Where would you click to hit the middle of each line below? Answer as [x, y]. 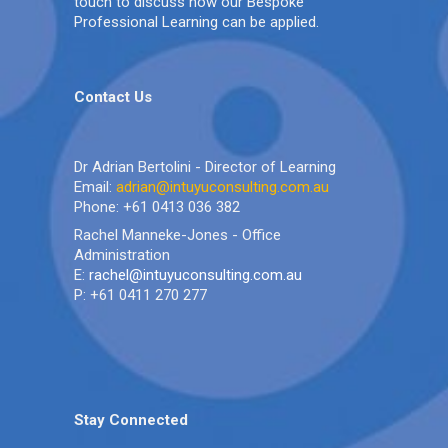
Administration [122, 255]
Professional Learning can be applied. [196, 22]
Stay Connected [131, 420]
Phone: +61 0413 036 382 [157, 207]
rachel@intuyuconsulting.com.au [195, 275]
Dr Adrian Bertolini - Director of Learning [205, 167]
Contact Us [113, 97]
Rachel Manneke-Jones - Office [177, 235]
